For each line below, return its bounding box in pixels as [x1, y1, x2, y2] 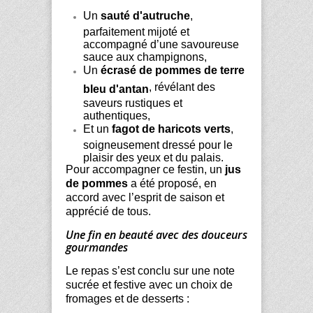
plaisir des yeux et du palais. [83, 151, 224, 161]
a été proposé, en [128, 177, 217, 189]
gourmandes [66, 240, 128, 256]
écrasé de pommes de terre [101, 64, 245, 76]
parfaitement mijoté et [83, 25, 189, 36]
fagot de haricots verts [112, 122, 231, 135]
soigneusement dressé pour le [83, 138, 233, 149]
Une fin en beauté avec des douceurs [66, 227, 247, 243]
